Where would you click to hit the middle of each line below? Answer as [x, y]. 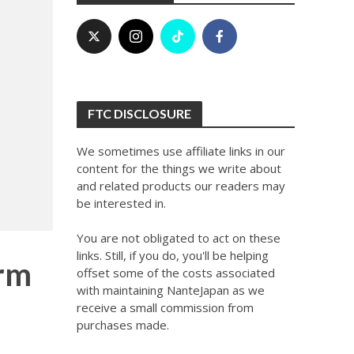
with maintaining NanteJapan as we [170, 290]
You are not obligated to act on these [178, 238]
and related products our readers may [181, 186]
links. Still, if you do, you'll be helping [172, 255]
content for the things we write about [179, 168]
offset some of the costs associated [175, 273]
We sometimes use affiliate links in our [181, 151]
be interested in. [121, 203]
